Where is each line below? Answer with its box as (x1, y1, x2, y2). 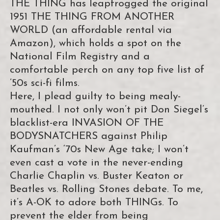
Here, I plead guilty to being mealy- (10, 91, 181, 102)
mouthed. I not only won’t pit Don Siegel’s (10, 105, 208, 115)
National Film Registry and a (10, 52, 150, 62)
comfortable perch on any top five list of (10, 65, 204, 76)
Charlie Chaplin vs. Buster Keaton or (10, 171, 183, 182)
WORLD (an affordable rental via (10, 25, 172, 36)
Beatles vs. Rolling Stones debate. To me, (10, 184, 203, 195)
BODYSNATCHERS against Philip (10, 131, 167, 142)
